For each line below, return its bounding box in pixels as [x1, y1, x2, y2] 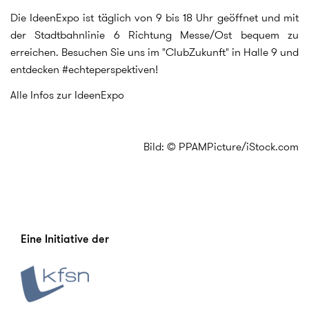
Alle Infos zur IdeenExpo [10, 87, 127, 103]
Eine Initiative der [21, 230, 109, 247]
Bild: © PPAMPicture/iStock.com [143, 139, 299, 154]
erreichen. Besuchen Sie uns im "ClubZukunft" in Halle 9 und [10, 43, 299, 60]
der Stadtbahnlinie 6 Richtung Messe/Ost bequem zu [10, 26, 299, 43]
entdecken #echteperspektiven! [10, 61, 159, 77]
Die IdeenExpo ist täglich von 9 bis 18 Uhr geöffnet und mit [10, 9, 299, 26]
